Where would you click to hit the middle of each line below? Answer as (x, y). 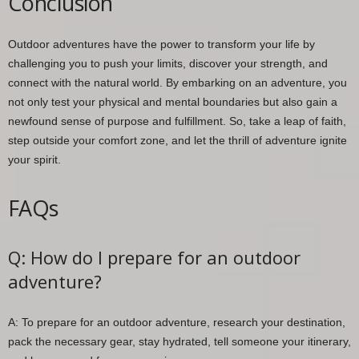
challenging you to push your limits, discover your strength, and (168, 64)
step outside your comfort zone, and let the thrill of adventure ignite (177, 141)
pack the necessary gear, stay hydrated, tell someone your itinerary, (179, 342)
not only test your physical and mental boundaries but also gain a (173, 102)
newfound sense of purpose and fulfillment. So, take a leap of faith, (177, 121)
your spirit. (34, 160)
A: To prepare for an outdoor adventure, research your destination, (177, 323)
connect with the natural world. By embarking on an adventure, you (177, 83)
